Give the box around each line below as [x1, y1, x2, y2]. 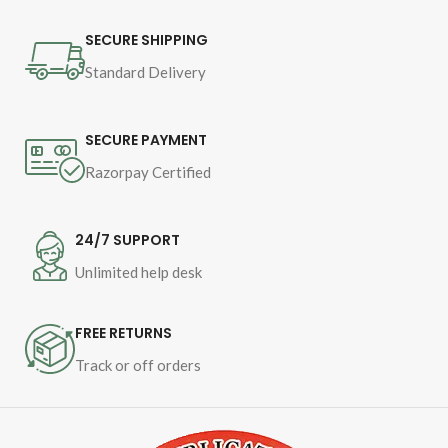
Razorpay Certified [85, 163, 211, 182]
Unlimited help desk [75, 263, 202, 282]
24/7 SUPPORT [75, 230, 180, 251]
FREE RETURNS [75, 323, 172, 344]
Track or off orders [75, 356, 201, 375]
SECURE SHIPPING [85, 30, 208, 51]
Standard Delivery [85, 63, 206, 82]
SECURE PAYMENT [85, 130, 207, 151]
